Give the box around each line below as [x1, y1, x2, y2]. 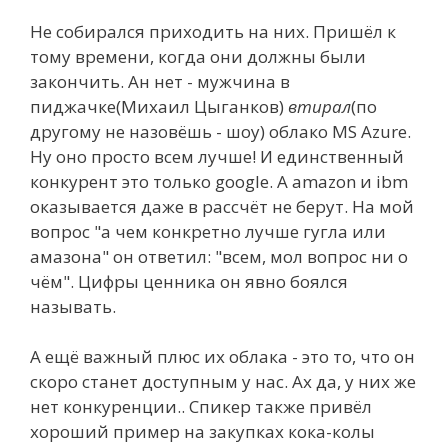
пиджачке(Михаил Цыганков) [30, 94, 288, 118]
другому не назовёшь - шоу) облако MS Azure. [30, 119, 411, 143]
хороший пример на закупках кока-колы [30, 420, 375, 443]
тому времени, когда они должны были [30, 44, 366, 68]
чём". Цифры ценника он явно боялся [30, 269, 348, 293]
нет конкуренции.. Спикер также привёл [30, 395, 372, 418]
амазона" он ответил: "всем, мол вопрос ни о [30, 244, 408, 268]
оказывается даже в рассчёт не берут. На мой [30, 194, 414, 218]
